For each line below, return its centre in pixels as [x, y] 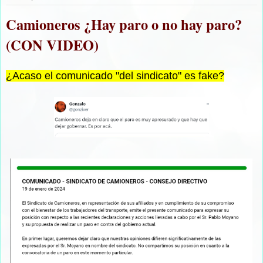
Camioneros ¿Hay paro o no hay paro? [124, 25]
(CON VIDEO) [52, 45]
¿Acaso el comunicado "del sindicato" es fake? [115, 76]
